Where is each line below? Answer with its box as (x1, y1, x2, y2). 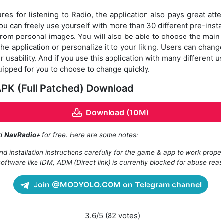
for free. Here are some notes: (42, 131, 138, 139)
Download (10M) (86, 108, 149, 118)
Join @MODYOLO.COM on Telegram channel (31, 180, 202, 190)
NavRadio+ (4, 131, 42, 139)
